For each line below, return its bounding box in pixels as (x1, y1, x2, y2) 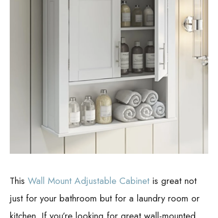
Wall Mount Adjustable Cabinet (28, 174, 149, 187)
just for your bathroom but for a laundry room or (10, 191, 200, 205)
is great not (149, 174, 197, 187)
